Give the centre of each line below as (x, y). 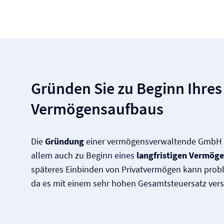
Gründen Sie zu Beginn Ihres (126, 88)
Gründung (64, 141)
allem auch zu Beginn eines (84, 155)
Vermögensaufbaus (97, 109)
